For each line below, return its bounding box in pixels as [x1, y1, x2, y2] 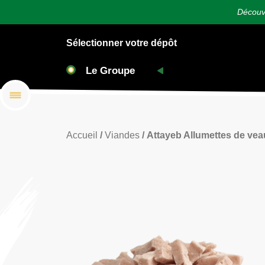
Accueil [66, 130, 98, 141]
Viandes [105, 130, 140, 141]
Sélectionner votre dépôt [66, 38, 177, 48]
